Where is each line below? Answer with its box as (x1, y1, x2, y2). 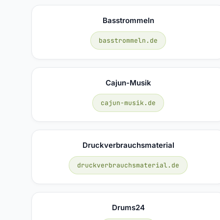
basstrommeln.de (99, 36, 158, 45)
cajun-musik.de (101, 98, 156, 107)
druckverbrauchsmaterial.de (77, 161, 180, 169)
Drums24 (111, 202, 145, 212)
